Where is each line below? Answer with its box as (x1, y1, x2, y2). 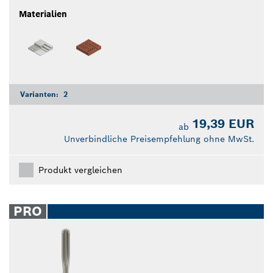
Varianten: (20, 89, 61, 99)
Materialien (19, 8, 67, 19)
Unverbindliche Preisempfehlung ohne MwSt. (64, 133, 254, 144)
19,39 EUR (192, 115, 254, 132)
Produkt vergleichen (38, 164, 122, 175)
